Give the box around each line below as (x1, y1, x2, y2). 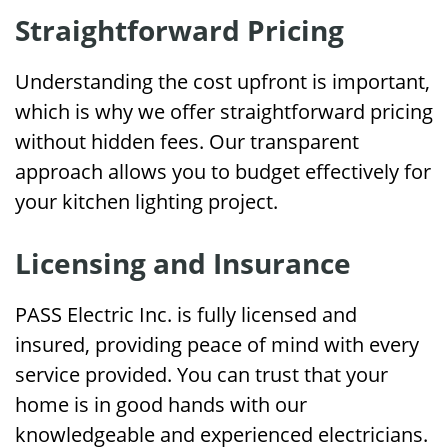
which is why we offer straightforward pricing (15, 98, 433, 125)
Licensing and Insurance (15, 244, 351, 282)
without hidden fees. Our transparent (15, 128, 359, 155)
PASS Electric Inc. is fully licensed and (15, 301, 357, 328)
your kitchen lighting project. (15, 188, 278, 215)
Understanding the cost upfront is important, (15, 68, 430, 95)
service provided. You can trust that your (15, 361, 388, 388)
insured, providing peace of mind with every (15, 331, 419, 358)
